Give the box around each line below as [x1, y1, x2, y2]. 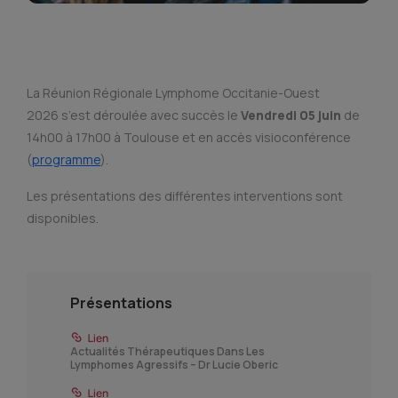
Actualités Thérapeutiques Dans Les [70, 343, 265, 359]
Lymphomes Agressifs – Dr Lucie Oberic [70, 356, 278, 372]
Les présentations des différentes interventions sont [27, 187, 343, 204]
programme [32, 150, 100, 168]
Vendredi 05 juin [238, 106, 341, 123]
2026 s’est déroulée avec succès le [27, 106, 238, 123]
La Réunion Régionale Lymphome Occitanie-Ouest [27, 84, 320, 101]
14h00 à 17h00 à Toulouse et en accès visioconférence [27, 128, 351, 146]
